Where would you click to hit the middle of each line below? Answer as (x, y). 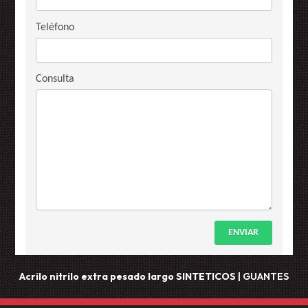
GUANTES (266, 277)
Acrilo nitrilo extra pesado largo (97, 277)
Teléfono (55, 28)
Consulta (55, 79)
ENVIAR (243, 233)
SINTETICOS (206, 277)
